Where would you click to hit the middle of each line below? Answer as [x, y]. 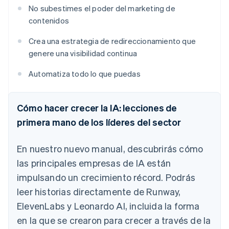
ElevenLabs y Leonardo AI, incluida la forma [108, 206]
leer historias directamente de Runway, [99, 192]
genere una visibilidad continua [83, 53]
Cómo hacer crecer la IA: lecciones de [97, 108]
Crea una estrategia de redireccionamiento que [112, 41]
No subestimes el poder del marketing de [102, 8]
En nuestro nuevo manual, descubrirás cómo [110, 149]
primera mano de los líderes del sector [99, 122]
